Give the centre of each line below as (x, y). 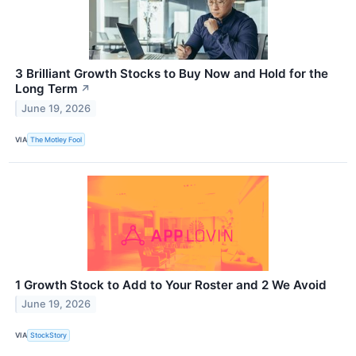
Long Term (46, 89)
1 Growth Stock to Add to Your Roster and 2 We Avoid (171, 284)
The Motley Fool (56, 139)
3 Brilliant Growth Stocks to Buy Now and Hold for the (172, 74)
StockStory (49, 335)
